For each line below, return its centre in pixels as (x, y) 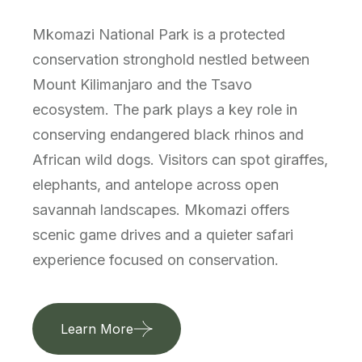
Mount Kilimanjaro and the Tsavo (142, 84)
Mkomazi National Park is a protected (159, 34)
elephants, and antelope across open (156, 184)
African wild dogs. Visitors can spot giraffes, (180, 159)
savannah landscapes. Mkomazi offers (161, 209)
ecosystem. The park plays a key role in (165, 109)
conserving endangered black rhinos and (168, 134)
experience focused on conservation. (156, 259)
